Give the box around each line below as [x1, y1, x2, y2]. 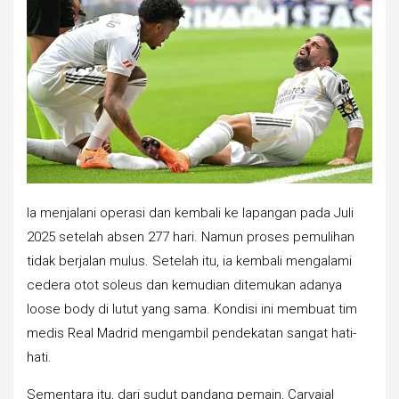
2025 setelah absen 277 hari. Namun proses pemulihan [27, 229, 354, 246]
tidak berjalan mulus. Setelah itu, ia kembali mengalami [27, 253, 352, 270]
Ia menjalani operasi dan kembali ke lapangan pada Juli [27, 205, 354, 222]
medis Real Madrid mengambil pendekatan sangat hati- [27, 325, 356, 342]
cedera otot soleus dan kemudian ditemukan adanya [27, 277, 342, 294]
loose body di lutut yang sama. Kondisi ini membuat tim [27, 301, 357, 318]
